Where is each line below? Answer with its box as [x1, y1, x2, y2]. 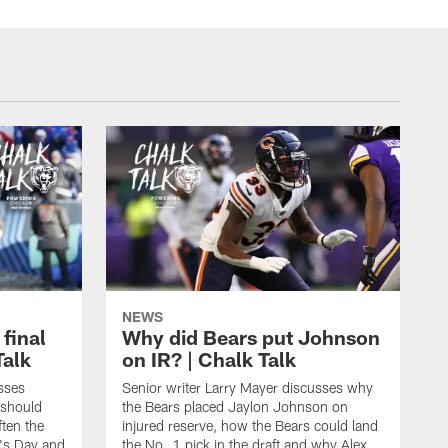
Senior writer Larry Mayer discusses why [122, 379, 373, 397]
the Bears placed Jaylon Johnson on [122, 398, 348, 416]
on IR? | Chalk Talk [122, 347, 296, 372]
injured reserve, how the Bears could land [122, 417, 378, 435]
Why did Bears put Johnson [122, 325, 380, 350]
